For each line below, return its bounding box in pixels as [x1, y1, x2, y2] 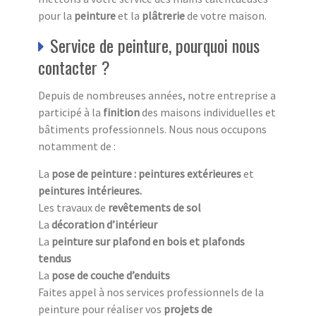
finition [103, 104, 142, 119]
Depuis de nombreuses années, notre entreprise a [38, 87, 276, 102]
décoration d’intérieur [51, 217, 157, 231]
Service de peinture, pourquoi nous [50, 32, 260, 58]
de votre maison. [185, 8, 267, 23]
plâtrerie [142, 8, 185, 23]
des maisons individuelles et [142, 104, 276, 119]
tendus [38, 250, 71, 265]
